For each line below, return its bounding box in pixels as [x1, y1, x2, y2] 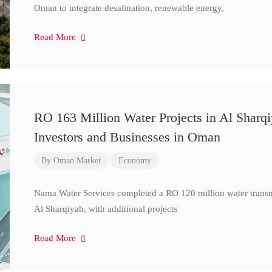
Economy [118, 156, 151, 165]
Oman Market [53, 156, 101, 165]
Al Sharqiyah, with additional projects [33, 204, 177, 214]
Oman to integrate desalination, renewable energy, [33, 3, 224, 13]
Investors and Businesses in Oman [33, 129, 220, 144]
